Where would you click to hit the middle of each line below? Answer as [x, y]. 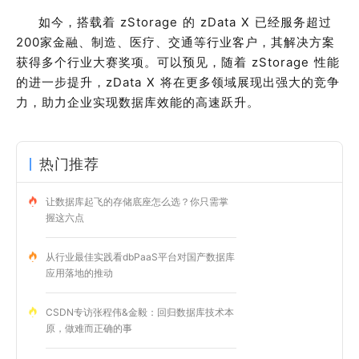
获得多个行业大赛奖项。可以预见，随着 [134, 62]
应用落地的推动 [79, 272]
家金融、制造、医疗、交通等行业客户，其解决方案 [188, 42]
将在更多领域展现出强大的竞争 [250, 82]
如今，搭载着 [79, 22]
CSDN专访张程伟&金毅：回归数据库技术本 [140, 312]
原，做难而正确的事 [89, 328]
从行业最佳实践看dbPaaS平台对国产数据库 [140, 256]
